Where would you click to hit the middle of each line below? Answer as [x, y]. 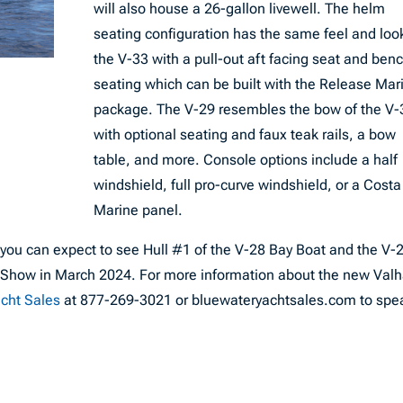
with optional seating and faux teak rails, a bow [244, 135]
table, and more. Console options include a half [245, 160]
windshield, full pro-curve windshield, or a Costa [247, 185]
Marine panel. [138, 210]
